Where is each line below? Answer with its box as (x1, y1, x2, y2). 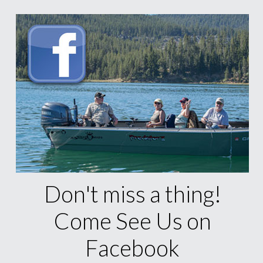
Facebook (85, 234, 180, 261)
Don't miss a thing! (43, 180, 221, 207)
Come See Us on (53, 207, 211, 234)
